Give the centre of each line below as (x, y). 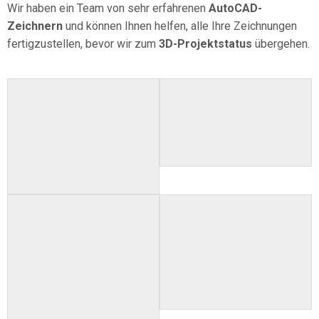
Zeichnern (35, 26)
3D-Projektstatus (205, 44)
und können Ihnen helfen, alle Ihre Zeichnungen (180, 26)
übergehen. (281, 44)
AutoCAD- (234, 8)
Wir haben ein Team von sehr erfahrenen (106, 8)
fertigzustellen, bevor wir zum (83, 44)
